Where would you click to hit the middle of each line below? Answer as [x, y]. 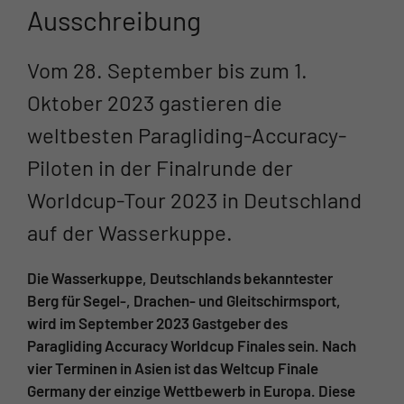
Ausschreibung [114, 19]
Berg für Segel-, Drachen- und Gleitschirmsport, [184, 300]
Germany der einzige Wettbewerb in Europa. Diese [191, 390]
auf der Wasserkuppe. [130, 232]
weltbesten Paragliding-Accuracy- [187, 134]
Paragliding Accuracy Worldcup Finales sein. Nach [192, 345]
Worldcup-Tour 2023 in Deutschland [194, 199]
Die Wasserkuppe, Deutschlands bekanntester [180, 277]
